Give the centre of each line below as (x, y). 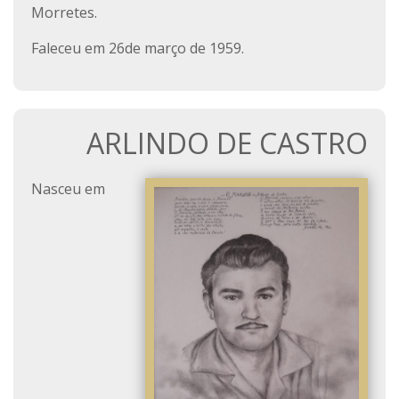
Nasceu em (68, 189)
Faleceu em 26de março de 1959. (138, 48)
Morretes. (64, 12)
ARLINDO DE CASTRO (227, 143)
